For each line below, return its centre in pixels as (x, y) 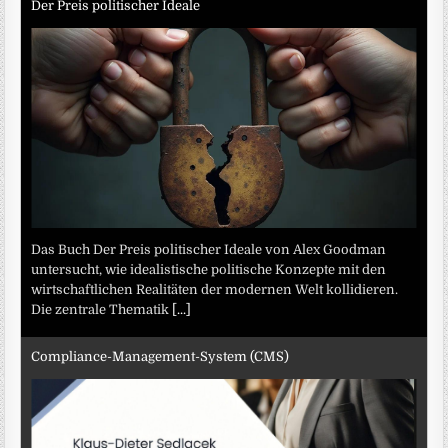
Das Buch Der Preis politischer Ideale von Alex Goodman (209, 250)
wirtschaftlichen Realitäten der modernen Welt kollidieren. (215, 290)
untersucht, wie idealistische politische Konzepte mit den (209, 270)
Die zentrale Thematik (102, 310)
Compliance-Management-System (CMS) (160, 356)
